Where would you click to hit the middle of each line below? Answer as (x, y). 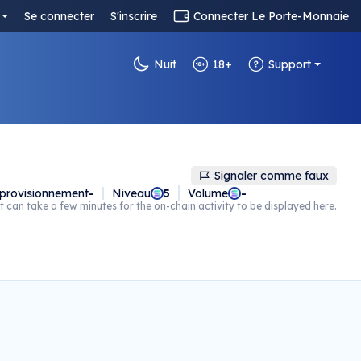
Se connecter (59, 16)
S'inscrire (134, 16)
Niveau (131, 193)
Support (290, 64)
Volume (208, 193)
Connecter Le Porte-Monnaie (271, 16)
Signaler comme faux (272, 176)
